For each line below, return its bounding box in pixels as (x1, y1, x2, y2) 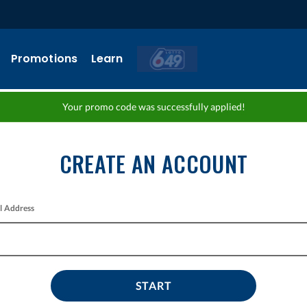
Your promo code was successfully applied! (62, 101, 245, 112)
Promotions (10, 51, 78, 66)
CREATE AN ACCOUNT (59, 147, 248, 180)
